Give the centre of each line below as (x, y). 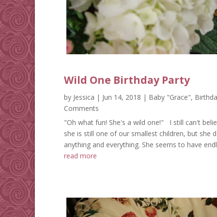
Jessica (84, 97)
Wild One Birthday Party (127, 80)
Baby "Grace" (170, 97)
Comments (81, 108)
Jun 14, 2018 (122, 97)
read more (80, 156)
